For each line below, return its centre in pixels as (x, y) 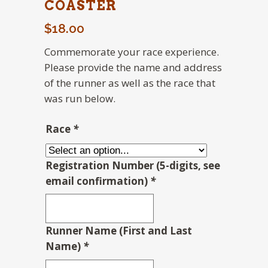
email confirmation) (98, 181)
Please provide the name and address (133, 67)
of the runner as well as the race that (130, 83)
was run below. (80, 98)
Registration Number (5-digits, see (133, 165)
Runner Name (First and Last (119, 231)
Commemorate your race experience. (132, 52)
